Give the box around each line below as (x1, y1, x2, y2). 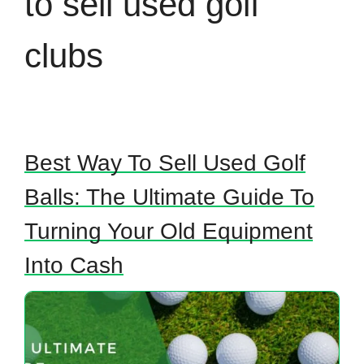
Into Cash (24, 253, 123, 279)
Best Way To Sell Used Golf (24, 150, 305, 176)
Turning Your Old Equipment (24, 219, 313, 245)
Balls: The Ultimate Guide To (24, 184, 314, 210)
